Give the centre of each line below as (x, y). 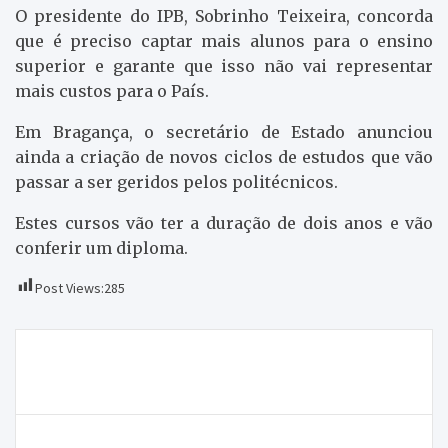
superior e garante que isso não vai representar (224, 65)
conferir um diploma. (101, 247)
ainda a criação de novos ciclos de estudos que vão (224, 156)
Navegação (81, 343)
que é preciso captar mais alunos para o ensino (224, 40)
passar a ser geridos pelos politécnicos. (176, 181)
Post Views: (69, 287)
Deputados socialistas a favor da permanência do (215, 360)
